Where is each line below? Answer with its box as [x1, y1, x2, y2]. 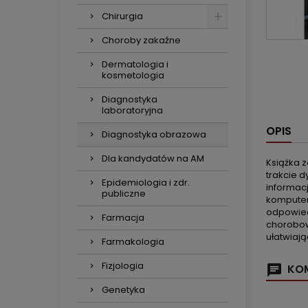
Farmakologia [102, 235, 164, 248]
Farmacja [102, 211, 144, 224]
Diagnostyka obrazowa [102, 128, 206, 141]
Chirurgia [102, 10, 143, 23]
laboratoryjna [102, 104, 163, 117]
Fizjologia [102, 259, 144, 272]
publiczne [102, 187, 146, 200]
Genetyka [102, 283, 145, 296]
